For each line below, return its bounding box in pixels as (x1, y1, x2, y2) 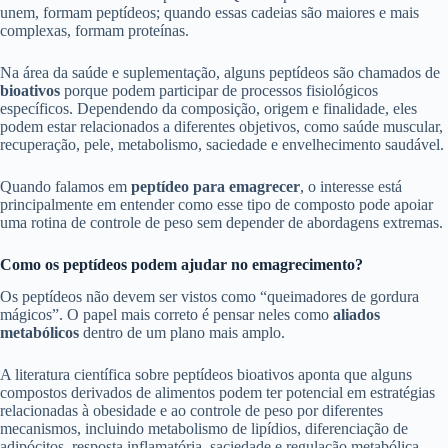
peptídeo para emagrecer (131, 177, 300, 195)
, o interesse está (300, 177, 402, 195)
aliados (333, 306, 380, 324)
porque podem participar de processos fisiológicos (60, 81, 378, 99)
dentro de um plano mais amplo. (79, 324, 285, 342)
